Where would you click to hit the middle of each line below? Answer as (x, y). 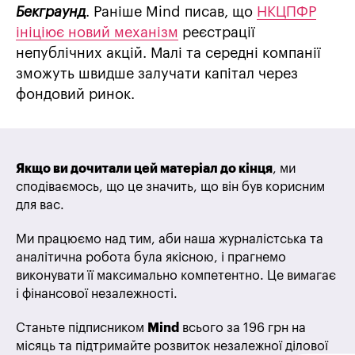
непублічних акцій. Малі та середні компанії (168, 53)
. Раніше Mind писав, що (171, 12)
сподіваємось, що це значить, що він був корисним (170, 187)
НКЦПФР (286, 12)
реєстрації (217, 33)
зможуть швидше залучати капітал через (157, 74)
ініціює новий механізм (97, 33)
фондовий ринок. (75, 95)
